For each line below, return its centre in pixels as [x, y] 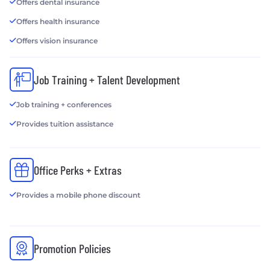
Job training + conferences [64, 105]
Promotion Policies [72, 249]
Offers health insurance [58, 22]
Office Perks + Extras [78, 170]
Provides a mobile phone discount [78, 195]
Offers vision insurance [57, 41]
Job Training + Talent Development [107, 80]
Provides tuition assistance [65, 124]
